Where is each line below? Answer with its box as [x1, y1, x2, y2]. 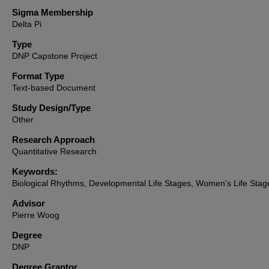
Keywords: [12, 166, 58, 177]
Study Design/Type [12, 103, 91, 113]
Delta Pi [12, 19, 41, 29]
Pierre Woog [12, 210, 59, 220]
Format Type [12, 71, 64, 81]
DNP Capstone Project [12, 51, 97, 61]
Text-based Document [12, 83, 95, 92]
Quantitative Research [12, 147, 97, 156]
